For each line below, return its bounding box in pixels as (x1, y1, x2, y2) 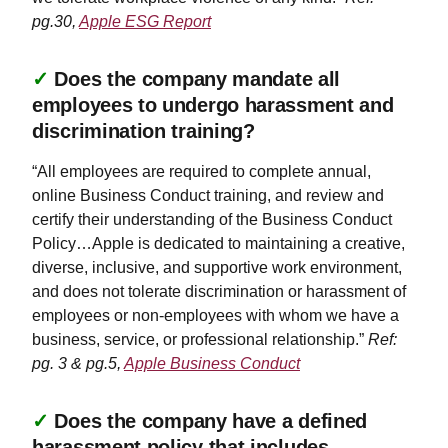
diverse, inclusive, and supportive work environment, (32, 259, 402, 276)
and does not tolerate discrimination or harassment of (32, 283, 406, 300)
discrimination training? (32, 120, 255, 142)
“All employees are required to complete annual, (32, 163, 371, 180)
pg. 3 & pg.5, (32, 355, 124, 372)
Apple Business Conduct (124, 355, 300, 372)
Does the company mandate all (54, 68, 341, 90)
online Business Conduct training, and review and (32, 187, 384, 204)
